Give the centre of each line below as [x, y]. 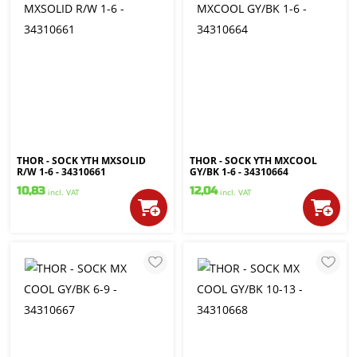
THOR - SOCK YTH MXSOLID [81, 161]
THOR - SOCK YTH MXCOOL [253, 161]
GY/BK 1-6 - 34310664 [239, 172]
